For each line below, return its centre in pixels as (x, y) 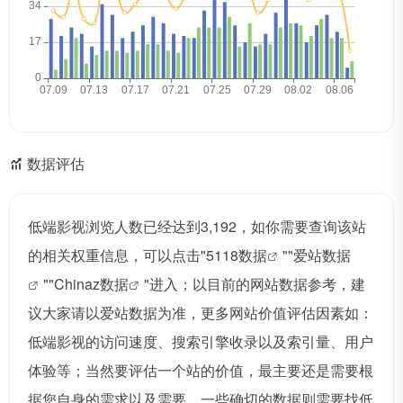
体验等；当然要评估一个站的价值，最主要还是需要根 (201, 371)
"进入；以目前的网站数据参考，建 (255, 284)
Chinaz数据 (91, 284)
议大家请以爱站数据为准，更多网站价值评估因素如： (201, 313)
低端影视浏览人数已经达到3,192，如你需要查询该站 (197, 227)
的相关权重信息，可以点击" (117, 255)
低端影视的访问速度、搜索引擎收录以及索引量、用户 (201, 342)
